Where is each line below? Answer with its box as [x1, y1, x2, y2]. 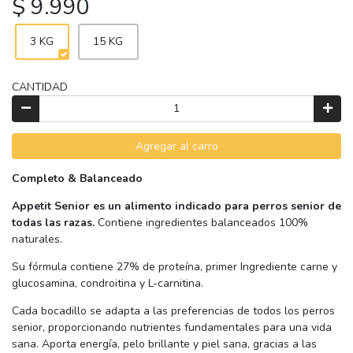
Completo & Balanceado [12, 171, 143, 187]
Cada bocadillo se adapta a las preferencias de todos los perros [12, 303, 335, 319]
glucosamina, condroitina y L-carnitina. [12, 276, 203, 292]
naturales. [12, 232, 65, 247]
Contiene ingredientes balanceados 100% [95, 215, 308, 231]
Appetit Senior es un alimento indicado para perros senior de [12, 199, 341, 214]
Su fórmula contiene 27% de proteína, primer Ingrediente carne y [12, 259, 337, 275]
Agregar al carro [135, 138, 218, 154]
